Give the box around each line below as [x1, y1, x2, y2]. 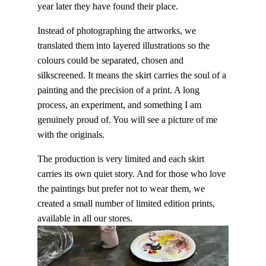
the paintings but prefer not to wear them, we [37, 183, 205, 194]
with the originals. [37, 129, 104, 140]
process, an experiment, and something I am [37, 100, 201, 110]
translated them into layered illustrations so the [37, 40, 210, 51]
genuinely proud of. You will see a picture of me [37, 115, 217, 125]
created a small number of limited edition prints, [37, 198, 215, 209]
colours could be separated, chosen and [37, 55, 183, 66]
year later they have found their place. [37, 1, 178, 12]
